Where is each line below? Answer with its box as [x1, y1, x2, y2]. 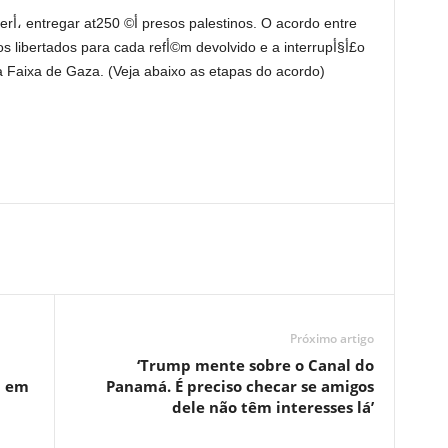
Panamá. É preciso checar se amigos [105, 376, 374, 396]
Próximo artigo [289, 330, 374, 347]
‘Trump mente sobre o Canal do [136, 355, 374, 375]
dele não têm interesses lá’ [171, 397, 374, 417]
